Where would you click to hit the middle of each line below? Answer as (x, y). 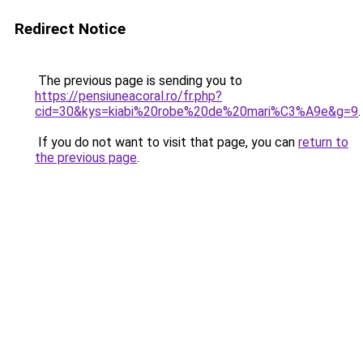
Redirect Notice (70, 29)
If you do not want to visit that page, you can (167, 142)
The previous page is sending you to (139, 81)
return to (323, 142)
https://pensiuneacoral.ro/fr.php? (128, 96)
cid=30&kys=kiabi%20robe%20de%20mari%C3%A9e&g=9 (196, 111)
